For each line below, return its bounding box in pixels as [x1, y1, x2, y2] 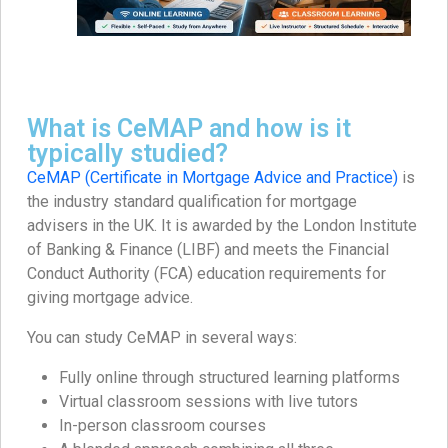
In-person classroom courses [59, 415, 266, 435]
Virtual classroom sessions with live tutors [59, 391, 358, 411]
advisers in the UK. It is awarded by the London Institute [27, 215, 417, 235]
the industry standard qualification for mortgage [27, 191, 357, 211]
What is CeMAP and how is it [27, 113, 351, 143]
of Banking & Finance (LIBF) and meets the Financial [27, 239, 389, 259]
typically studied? [27, 138, 228, 168]
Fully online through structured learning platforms [59, 367, 400, 387]
